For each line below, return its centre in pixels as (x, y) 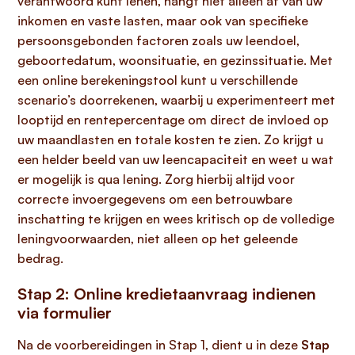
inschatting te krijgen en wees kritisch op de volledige (176, 219)
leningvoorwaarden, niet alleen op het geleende (158, 239)
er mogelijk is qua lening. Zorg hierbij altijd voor (156, 179)
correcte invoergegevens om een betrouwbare (155, 199)
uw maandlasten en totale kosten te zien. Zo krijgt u (170, 139)
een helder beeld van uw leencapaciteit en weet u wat (176, 159)
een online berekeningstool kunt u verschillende (158, 80)
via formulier (65, 313)
